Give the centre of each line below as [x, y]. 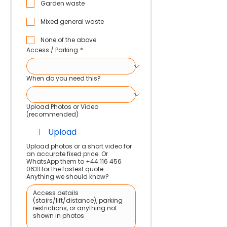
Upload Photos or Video [62, 107]
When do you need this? [64, 78]
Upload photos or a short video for [79, 146]
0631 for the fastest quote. [66, 169]
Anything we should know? [68, 177]
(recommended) [52, 114]
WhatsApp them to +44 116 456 [74, 161]
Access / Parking [52, 50]
